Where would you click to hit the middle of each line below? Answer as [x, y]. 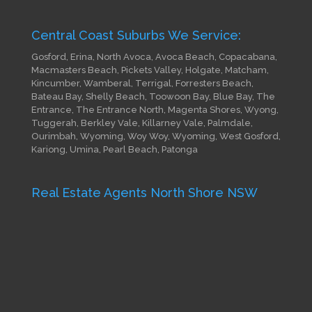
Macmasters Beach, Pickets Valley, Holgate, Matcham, [150, 70]
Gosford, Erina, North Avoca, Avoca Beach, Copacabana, [154, 56]
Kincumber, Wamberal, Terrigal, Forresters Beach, [142, 83]
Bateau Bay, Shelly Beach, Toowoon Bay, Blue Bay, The [153, 96]
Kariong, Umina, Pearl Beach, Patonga [114, 149]
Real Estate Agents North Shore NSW [144, 193]
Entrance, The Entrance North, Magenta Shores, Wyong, [155, 109]
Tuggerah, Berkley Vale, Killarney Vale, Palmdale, [142, 123]
